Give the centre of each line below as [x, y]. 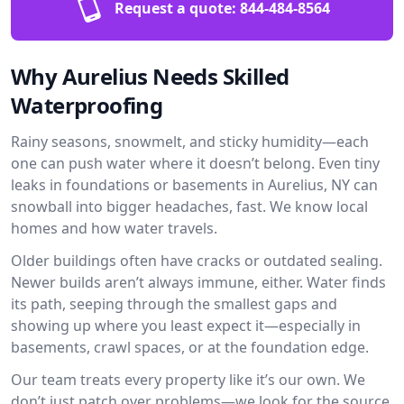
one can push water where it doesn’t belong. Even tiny [195, 163]
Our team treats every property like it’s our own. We [188, 380]
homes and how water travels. [114, 228]
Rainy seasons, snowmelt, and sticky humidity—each [190, 142]
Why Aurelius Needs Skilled [150, 76]
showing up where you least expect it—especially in [186, 326]
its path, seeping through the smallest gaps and [174, 304]
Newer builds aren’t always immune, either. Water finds [198, 282]
